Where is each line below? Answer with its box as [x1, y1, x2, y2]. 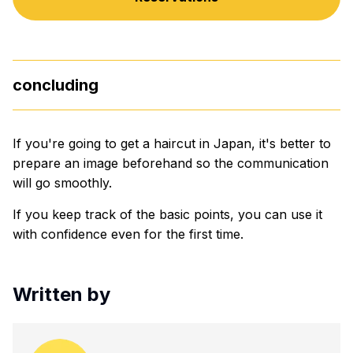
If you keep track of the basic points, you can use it [13, 206, 322, 222]
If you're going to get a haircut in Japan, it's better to [13, 135, 331, 151]
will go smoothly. [13, 174, 112, 191]
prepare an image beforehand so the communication [13, 154, 329, 171]
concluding [13, 75, 98, 95]
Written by [13, 282, 110, 306]
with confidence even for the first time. [13, 225, 243, 242]
